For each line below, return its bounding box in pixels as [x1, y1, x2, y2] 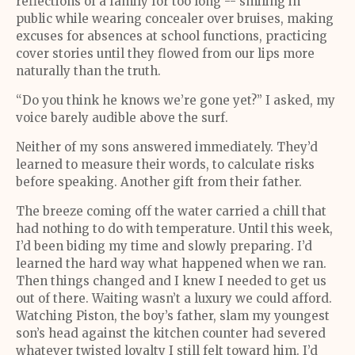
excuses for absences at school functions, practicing [16, 29, 327, 44]
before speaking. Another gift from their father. [16, 174, 302, 189]
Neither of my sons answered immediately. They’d [16, 139, 318, 155]
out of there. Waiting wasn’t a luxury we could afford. [16, 291, 332, 306]
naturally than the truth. [16, 63, 161, 78]
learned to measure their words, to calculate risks [16, 157, 315, 172]
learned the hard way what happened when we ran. [16, 256, 326, 271]
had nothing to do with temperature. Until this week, [16, 221, 333, 236]
